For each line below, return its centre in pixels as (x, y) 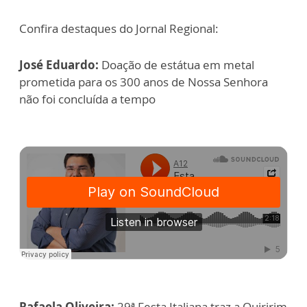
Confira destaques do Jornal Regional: (119, 28)
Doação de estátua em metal (176, 65)
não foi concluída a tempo (87, 99)
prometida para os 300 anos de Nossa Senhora (144, 82)
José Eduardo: (59, 65)
